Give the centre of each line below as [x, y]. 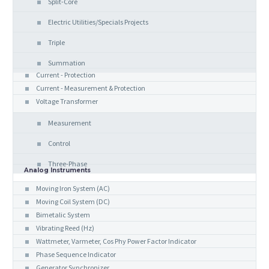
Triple [56, 43]
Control [59, 144]
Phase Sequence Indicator [76, 255]
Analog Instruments [57, 171]
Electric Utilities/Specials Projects [98, 22]
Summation [67, 63]
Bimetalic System [63, 215]
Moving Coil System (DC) [73, 202]
